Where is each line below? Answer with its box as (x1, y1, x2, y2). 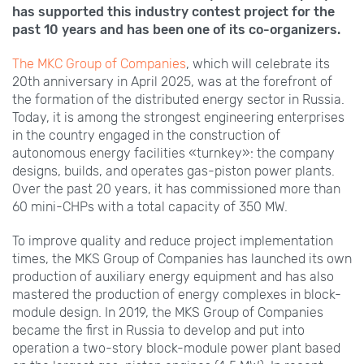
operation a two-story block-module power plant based (12, 340, 340, 356)
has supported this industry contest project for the (12, 3, 335, 19)
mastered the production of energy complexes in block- (12, 286, 341, 302)
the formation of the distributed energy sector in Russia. (12, 91, 344, 107)
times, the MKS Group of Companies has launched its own (12, 250, 352, 266)
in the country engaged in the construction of (12, 127, 280, 143)
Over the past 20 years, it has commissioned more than (12, 180, 340, 197)
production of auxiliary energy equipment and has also (12, 268, 334, 284)
